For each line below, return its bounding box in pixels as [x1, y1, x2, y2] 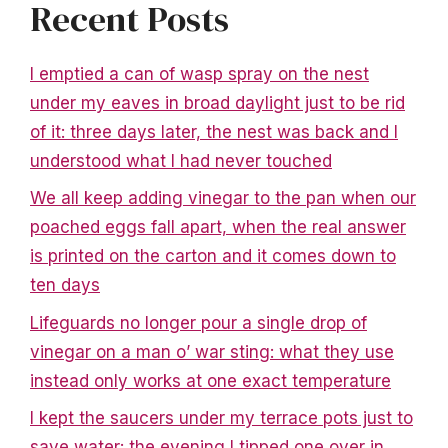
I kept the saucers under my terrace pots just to [30, 408, 413, 429]
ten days [30, 275, 100, 296]
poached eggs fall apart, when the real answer [30, 217, 406, 238]
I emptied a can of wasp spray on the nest [30, 63, 369, 84]
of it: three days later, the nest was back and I [30, 121, 398, 142]
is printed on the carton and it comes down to [30, 246, 396, 267]
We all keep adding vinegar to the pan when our [30, 188, 416, 209]
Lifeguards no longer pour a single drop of [30, 312, 367, 333]
